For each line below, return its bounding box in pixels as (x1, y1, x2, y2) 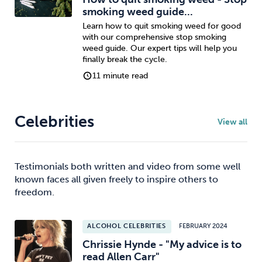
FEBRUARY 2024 (179, 222, 228, 230)
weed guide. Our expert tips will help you (82, 43, 237, 54)
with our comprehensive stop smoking (82, 32, 226, 43)
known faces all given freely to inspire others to (15, 174, 218, 185)
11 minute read (92, 71, 149, 81)
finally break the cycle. (82, 54, 167, 65)
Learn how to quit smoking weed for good (82, 21, 241, 32)
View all (218, 116, 247, 127)
